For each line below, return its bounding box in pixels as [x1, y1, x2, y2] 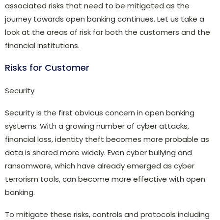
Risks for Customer [5, 61, 89, 74]
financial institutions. [5, 40, 80, 51]
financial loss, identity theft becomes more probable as [5, 134, 209, 144]
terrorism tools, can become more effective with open [5, 173, 205, 184]
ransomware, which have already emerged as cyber [5, 160, 194, 171]
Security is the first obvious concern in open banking [5, 107, 194, 118]
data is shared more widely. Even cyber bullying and [5, 147, 192, 158]
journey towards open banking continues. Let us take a [5, 13, 204, 24]
